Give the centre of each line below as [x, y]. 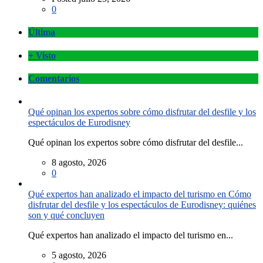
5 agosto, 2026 [79, 255]
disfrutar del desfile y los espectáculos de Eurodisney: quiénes [142, 205]
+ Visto [42, 55]
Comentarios [54, 78]
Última [42, 32]
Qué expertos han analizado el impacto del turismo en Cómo [140, 194]
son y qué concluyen [66, 215]
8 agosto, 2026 [79, 163]
